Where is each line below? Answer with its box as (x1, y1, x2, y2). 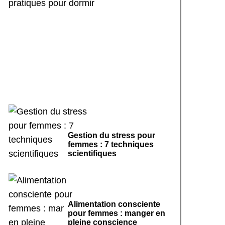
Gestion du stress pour (68, 131, 155, 140)
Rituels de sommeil (33, 14, 144, 28)
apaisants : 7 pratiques (23, 29, 154, 42)
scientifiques (68, 149, 117, 158)
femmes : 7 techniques (68, 140, 154, 149)
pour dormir (54, 43, 123, 57)
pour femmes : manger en (68, 209, 165, 217)
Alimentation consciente (68, 200, 160, 208)
